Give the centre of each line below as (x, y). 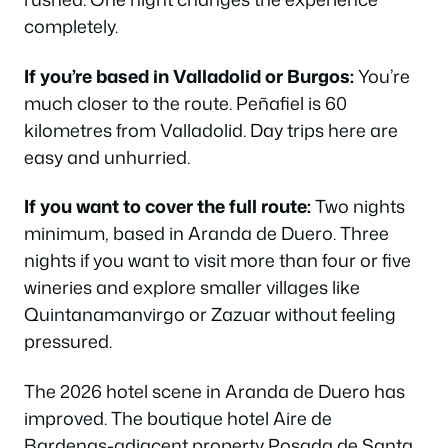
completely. (71, 26)
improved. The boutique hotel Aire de (178, 417)
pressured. (68, 341)
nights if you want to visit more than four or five (217, 260)
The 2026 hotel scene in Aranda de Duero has (214, 390)
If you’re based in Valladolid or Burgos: (189, 75)
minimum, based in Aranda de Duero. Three (206, 233)
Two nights (358, 206)
